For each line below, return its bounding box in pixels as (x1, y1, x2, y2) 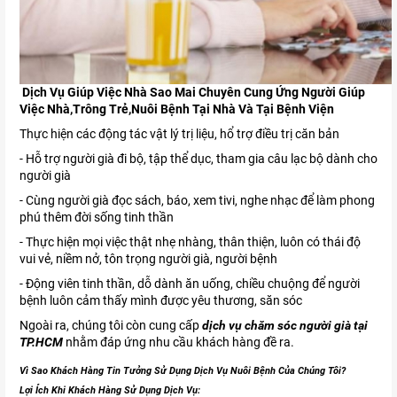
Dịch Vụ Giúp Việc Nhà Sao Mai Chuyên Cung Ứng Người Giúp (19, 85, 365, 100)
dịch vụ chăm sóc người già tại (202, 318, 368, 333)
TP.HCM (19, 335, 63, 350)
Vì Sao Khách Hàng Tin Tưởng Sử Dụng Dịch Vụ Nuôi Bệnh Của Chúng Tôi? (19, 365, 346, 378)
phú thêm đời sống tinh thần (19, 210, 174, 225)
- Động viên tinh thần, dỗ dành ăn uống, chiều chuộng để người (19, 276, 360, 292)
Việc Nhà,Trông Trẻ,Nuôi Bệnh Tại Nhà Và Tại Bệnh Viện (19, 102, 334, 117)
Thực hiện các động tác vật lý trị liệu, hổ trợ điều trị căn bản (19, 127, 339, 142)
